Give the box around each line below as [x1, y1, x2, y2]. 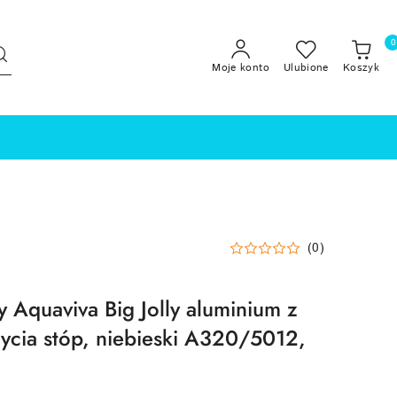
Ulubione [283, 60, 329, 75]
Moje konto [212, 60, 269, 75]
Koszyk [342, 60, 379, 75]
